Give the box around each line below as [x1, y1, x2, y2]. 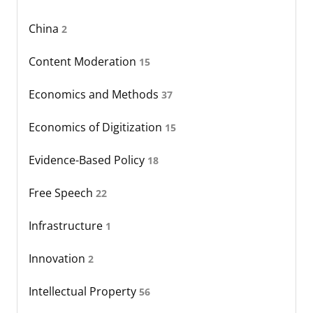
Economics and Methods [29, 86, 161, 102]
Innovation [29, 250, 88, 266]
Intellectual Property [29, 283, 139, 299]
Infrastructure [29, 217, 105, 233]
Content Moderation [29, 53, 139, 69]
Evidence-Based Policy [29, 152, 147, 168]
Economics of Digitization [29, 119, 165, 135]
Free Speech [29, 184, 96, 201]
